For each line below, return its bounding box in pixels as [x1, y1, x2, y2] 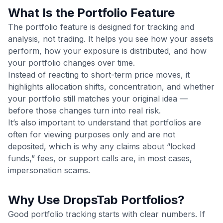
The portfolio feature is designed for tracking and [8, 22, 194, 32]
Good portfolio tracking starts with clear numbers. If [8, 209, 205, 220]
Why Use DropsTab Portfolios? [8, 193, 185, 208]
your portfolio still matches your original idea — [8, 94, 188, 104]
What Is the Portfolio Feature [8, 5, 175, 20]
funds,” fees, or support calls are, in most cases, [8, 153, 192, 164]
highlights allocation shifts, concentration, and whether [8, 82, 215, 92]
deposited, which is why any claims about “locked [8, 141, 195, 152]
